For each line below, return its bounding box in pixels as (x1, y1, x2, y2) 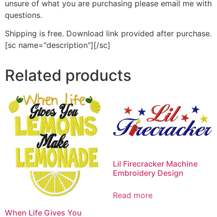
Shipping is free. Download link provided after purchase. (5, 29, 212, 39)
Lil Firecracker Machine (112, 159, 198, 169)
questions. (5, 10, 42, 20)
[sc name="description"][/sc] (5, 40, 110, 50)
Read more (112, 190, 153, 201)
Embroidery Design (112, 168, 184, 178)
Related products (5, 66, 131, 85)
